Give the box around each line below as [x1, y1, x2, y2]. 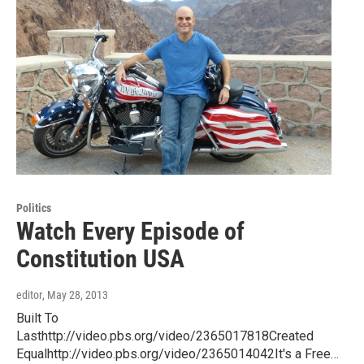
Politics [16, 201, 51, 214]
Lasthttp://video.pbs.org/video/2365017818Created [16, 327, 314, 344]
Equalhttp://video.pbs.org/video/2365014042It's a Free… [16, 345, 339, 362]
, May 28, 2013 [42, 288, 108, 301]
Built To [16, 310, 58, 326]
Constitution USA [16, 244, 184, 273]
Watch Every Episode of [16, 216, 245, 245]
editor [16, 288, 42, 301]
